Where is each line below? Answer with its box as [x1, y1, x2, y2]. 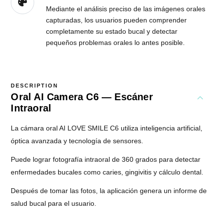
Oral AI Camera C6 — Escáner [11, 91, 153, 103]
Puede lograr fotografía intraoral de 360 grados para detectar [11, 155, 201, 164]
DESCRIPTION [11, 83, 59, 89]
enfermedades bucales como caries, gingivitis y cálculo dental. [11, 168, 204, 176]
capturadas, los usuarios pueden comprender [46, 16, 187, 24]
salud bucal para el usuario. [11, 199, 97, 208]
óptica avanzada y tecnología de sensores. [11, 137, 144, 145]
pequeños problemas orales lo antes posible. [46, 39, 185, 47]
